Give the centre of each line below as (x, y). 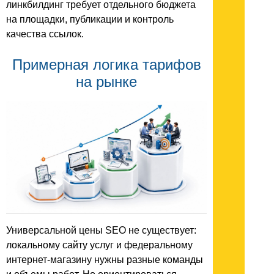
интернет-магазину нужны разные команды (105, 260)
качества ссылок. (45, 34)
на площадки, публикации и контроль (90, 19)
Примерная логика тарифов (106, 64)
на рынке (106, 81)
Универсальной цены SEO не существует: (101, 231)
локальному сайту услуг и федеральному (99, 245)
